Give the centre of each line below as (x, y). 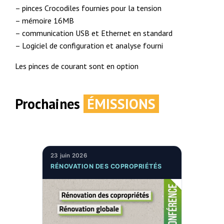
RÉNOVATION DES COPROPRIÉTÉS (106, 166)
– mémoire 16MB (45, 21)
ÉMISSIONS (121, 104)
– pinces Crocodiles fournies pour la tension (88, 8)
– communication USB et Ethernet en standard (94, 33)
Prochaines (49, 104)
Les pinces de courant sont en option (77, 66)
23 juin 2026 (69, 155)
